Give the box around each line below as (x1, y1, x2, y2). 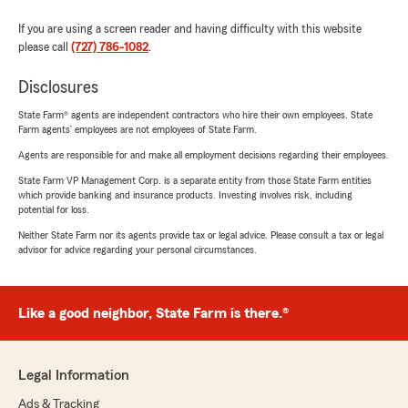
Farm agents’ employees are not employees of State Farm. (18, 124, 257, 135)
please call (18, 41, 71, 54)
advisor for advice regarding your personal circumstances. (18, 244, 257, 255)
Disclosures (18, 78, 98, 97)
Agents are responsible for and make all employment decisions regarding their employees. (18, 149, 389, 160)
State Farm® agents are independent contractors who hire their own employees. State (18, 109, 372, 120)
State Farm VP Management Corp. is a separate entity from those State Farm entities (18, 175, 372, 186)
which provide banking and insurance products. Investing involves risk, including (18, 189, 352, 200)
